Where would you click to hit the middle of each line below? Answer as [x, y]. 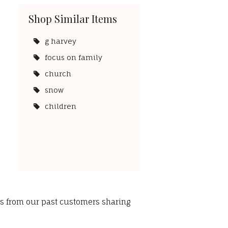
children [61, 106]
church [58, 74]
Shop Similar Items [73, 19]
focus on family [74, 58]
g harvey [61, 41]
